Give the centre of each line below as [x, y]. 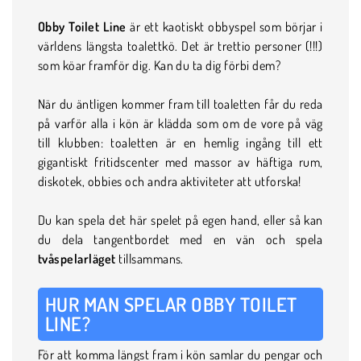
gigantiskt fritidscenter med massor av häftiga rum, [180, 162]
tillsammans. [149, 258]
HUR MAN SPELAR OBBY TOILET [171, 304]
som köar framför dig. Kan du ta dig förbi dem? [160, 65]
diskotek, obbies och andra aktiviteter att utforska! [170, 181]
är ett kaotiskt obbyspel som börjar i [224, 26]
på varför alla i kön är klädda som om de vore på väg [180, 123]
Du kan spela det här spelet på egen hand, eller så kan [180, 220]
